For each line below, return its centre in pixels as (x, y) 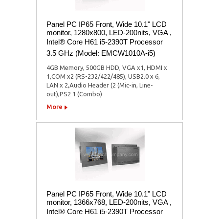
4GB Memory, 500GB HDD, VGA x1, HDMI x (107, 68)
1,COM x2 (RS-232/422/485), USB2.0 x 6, (103, 77)
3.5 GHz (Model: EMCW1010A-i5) (101, 53)
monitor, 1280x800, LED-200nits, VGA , (109, 33)
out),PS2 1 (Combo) (74, 94)
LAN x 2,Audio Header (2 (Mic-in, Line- (100, 85)
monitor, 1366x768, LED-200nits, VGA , (109, 202)
